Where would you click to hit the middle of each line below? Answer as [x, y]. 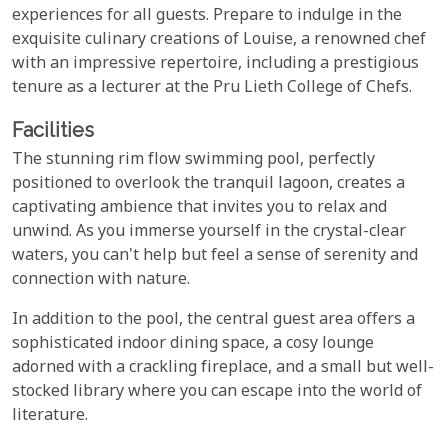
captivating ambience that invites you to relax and [199, 208]
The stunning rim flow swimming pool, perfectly [193, 160]
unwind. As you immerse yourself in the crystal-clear [209, 232]
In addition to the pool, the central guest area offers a [213, 320]
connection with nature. [101, 280]
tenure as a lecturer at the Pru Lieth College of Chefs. [212, 88]
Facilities [53, 129]
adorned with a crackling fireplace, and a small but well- [223, 368]
